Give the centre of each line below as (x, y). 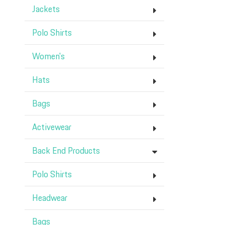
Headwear (50, 198)
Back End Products (66, 151)
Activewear (52, 128)
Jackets (46, 10)
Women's (48, 57)
